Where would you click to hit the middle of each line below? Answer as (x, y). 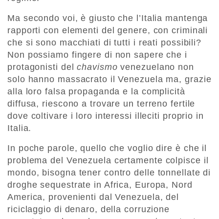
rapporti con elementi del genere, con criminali (108, 31)
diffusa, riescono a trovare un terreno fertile (101, 104)
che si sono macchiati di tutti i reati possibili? (105, 43)
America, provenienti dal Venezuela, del (93, 197)
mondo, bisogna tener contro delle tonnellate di (109, 173)
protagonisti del (42, 67)
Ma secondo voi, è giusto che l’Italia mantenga (108, 18)
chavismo (97, 67)
